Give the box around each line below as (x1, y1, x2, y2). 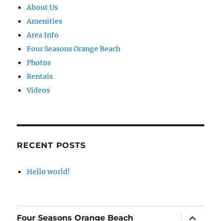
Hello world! (27, 167, 71, 176)
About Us (27, 2, 58, 12)
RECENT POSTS (17, 140, 86, 150)
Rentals (27, 72, 53, 81)
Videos (27, 85, 50, 95)
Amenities (27, 16, 63, 26)
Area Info (27, 30, 59, 39)
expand (180, 210, 214, 220)
